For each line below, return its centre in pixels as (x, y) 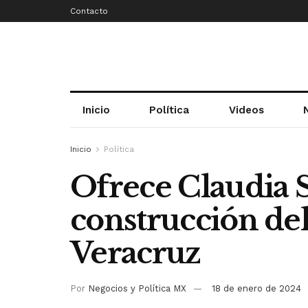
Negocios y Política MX (137, 288)
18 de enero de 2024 (256, 288)
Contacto (89, 11)
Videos (246, 110)
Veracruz (135, 253)
